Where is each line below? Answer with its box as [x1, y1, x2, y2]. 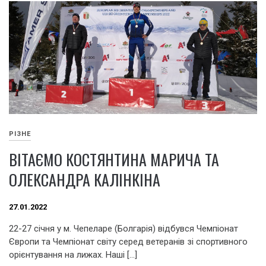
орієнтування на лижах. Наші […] [9, 249, 137, 260]
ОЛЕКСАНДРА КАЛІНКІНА [9, 167, 160, 191]
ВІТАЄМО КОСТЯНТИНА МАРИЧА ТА [9, 147, 219, 171]
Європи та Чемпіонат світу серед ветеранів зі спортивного [9, 236, 248, 247]
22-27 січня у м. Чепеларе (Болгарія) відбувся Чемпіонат [9, 223, 238, 234]
